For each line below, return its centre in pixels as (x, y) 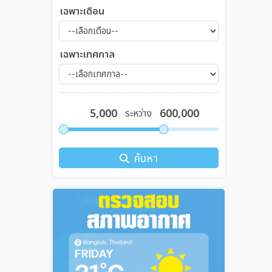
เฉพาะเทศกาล (87, 55)
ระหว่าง (139, 114)
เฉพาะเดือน (82, 12)
